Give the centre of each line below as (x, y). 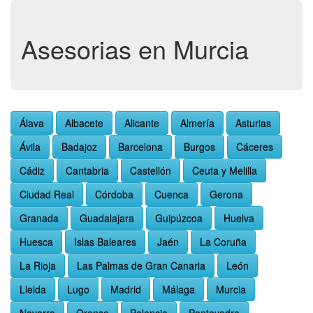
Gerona (226, 194)
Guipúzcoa (179, 218)
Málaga (179, 289)
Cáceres (255, 147)
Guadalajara (107, 218)
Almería (197, 123)
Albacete (84, 123)
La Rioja (38, 265)
